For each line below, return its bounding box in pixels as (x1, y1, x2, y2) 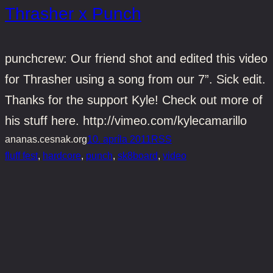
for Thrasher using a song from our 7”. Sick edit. (5, 72, 266, 86)
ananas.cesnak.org (5, 133, 87, 144)
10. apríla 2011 (87, 133, 151, 144)
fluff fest (5, 150, 38, 161)
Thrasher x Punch (5, 4, 141, 23)
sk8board (118, 150, 158, 161)
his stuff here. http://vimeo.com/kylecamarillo (5, 113, 247, 127)
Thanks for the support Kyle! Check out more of (5, 93, 263, 107)
